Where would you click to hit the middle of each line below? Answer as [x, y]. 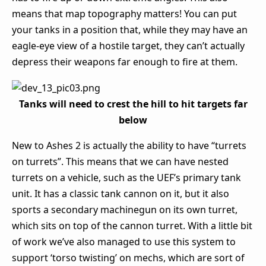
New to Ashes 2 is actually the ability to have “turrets [129, 145]
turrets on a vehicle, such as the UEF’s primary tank [126, 177]
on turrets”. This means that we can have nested [120, 161]
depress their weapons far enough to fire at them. [125, 61]
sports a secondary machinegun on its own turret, [125, 209]
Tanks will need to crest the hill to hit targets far [133, 104]
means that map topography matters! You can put [124, 13]
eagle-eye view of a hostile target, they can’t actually [128, 45]
